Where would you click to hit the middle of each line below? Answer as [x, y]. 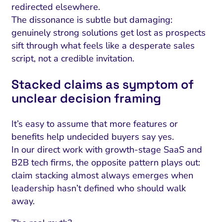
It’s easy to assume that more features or [94, 124]
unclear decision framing [86, 98]
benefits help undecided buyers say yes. [92, 137]
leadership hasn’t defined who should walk [98, 188]
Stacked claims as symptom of [102, 84]
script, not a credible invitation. [73, 58]
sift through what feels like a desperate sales [103, 45]
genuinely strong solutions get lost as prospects [108, 32]
